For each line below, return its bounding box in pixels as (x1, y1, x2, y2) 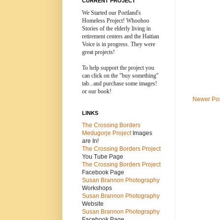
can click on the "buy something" (82, 72, 159, 80)
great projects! (82, 49, 115, 56)
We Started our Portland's (82, 9, 141, 17)
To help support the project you (82, 64, 154, 72)
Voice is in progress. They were (82, 41, 155, 48)
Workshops (82, 185, 112, 192)
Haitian (142, 33, 159, 40)
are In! (82, 137, 99, 145)
